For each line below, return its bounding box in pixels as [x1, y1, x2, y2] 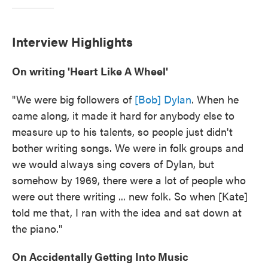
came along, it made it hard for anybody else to [12, 108, 234, 123]
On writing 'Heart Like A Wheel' [12, 63, 168, 78]
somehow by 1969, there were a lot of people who [12, 172, 246, 187]
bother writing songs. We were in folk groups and [12, 140, 243, 155]
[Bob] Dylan [135, 92, 191, 106]
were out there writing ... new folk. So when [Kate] [12, 188, 248, 203]
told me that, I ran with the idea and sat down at [12, 205, 242, 220]
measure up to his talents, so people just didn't [12, 124, 233, 139]
